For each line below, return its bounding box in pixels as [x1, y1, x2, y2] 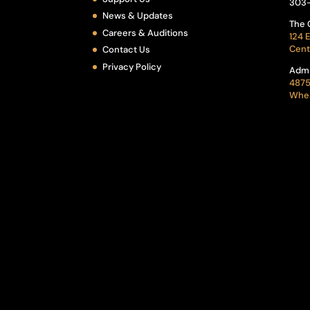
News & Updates [102, 10, 174, 22]
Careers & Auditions [102, 26, 189, 39]
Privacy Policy [102, 60, 162, 73]
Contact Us [102, 44, 151, 56]
